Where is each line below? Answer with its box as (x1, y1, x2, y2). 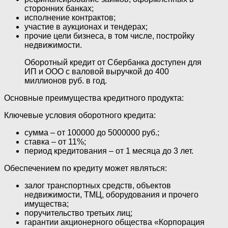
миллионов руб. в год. (24, 76, 107, 85)
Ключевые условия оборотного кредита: (4, 110, 156, 120)
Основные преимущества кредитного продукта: (4, 93, 184, 102)
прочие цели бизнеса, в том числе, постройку (24, 31, 194, 40)
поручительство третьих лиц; (24, 208, 132, 217)
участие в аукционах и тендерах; (24, 22, 148, 31)
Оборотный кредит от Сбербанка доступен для (24, 58, 202, 67)
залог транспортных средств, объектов (24, 181, 171, 190)
